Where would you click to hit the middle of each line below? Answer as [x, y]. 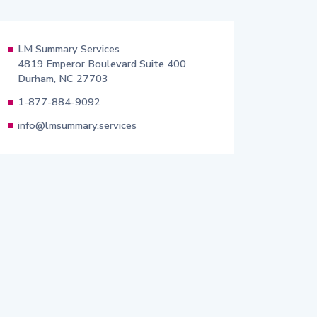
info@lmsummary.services [77, 125]
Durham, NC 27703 [63, 79]
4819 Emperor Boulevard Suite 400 [102, 64]
